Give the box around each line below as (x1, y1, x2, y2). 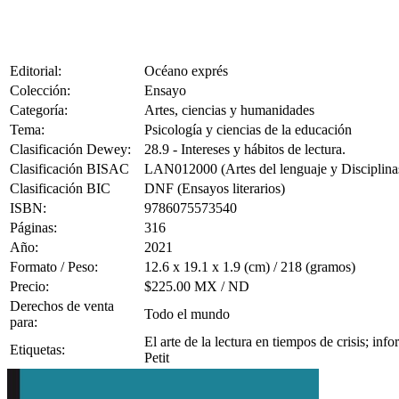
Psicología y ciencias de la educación (144, 122, 352, 138)
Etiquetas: (10, 342, 65, 358)
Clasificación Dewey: (10, 142, 131, 158)
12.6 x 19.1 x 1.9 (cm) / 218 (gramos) (144, 259, 355, 275)
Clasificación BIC (10, 181, 110, 197)
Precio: (10, 279, 49, 295)
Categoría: (10, 102, 68, 118)
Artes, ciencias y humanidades (144, 102, 314, 118)
